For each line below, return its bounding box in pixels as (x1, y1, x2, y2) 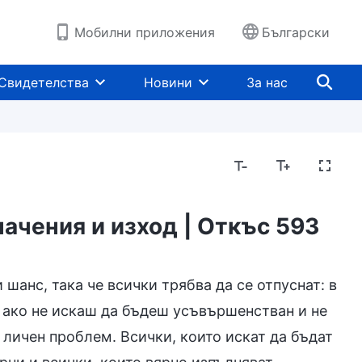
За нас (246, 74, 288, 90)
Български (262, 24, 330, 40)
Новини (143, 74, 192, 90)
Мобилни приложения (74, 24, 215, 40)
